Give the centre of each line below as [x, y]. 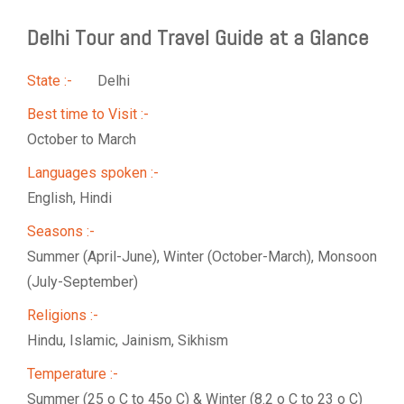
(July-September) [83, 282]
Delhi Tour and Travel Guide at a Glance [198, 38]
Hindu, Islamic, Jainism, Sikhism [128, 341]
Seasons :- [61, 232]
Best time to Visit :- [88, 115]
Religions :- [63, 316]
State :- [50, 81]
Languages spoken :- [93, 173]
